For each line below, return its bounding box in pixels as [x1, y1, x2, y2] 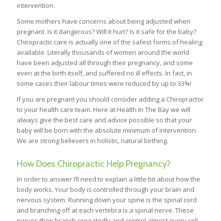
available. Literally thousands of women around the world [16, 48, 189, 57]
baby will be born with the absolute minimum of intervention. [16, 126, 197, 135]
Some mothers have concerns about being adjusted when [16, 17, 190, 26]
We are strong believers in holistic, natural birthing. [16, 136, 168, 146]
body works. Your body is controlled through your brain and [16, 185, 194, 194]
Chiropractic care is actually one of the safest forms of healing [16, 37, 202, 47]
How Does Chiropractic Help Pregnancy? [16, 158, 171, 170]
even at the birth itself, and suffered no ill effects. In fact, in [16, 69, 192, 78]
